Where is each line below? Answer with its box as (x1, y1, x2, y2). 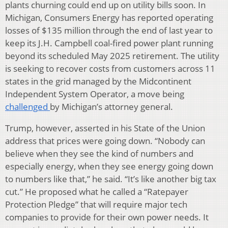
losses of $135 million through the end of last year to (5, 24, 213, 36)
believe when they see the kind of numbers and (5, 147, 193, 159)
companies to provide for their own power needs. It (5, 211, 209, 223)
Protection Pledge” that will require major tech (5, 198, 187, 210)
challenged (5, 100, 50, 112)
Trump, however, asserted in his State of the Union (5, 122, 205, 134)
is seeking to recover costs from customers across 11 (5, 62, 215, 74)
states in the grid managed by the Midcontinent (5, 75, 191, 87)
